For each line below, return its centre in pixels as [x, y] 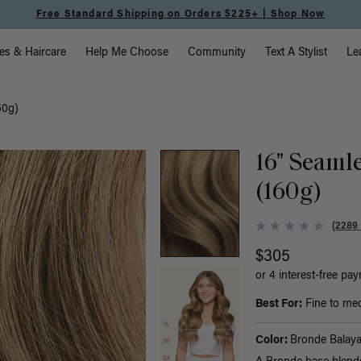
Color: [272, 341]
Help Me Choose [127, 53]
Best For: [278, 305]
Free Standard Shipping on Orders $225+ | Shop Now [180, 15]
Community [217, 53]
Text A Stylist [297, 53]
